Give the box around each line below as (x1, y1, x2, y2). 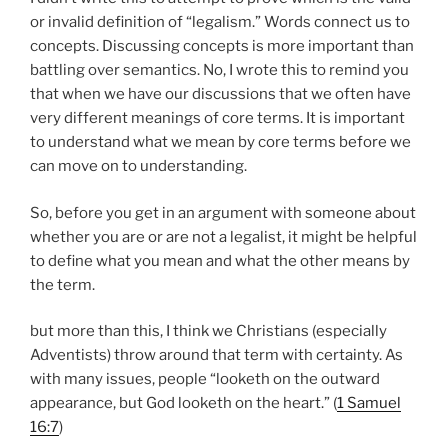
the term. (30, 275, 95, 294)
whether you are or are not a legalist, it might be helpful (30, 227, 417, 246)
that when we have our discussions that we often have (30, 85, 411, 103)
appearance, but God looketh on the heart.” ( (30, 394, 337, 412)
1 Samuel (337, 394, 401, 412)
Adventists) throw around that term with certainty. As (30, 346, 403, 364)
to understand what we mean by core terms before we (30, 133, 411, 151)
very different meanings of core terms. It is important (30, 109, 405, 127)
